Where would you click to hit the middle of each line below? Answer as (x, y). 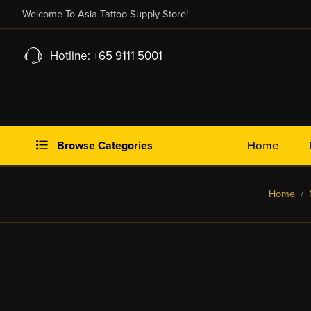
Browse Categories (103, 146)
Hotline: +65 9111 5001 (103, 56)
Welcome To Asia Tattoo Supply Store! (105, 14)
